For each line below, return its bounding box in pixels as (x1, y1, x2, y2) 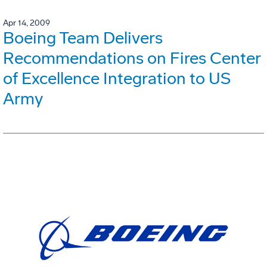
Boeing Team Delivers (3, 28, 163, 48)
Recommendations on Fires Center (3, 48, 260, 69)
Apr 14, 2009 (3, 18, 50, 29)
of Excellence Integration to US (3, 69, 231, 89)
